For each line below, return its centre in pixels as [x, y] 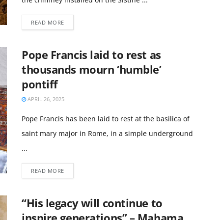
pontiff [40, 84]
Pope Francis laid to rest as [91, 55]
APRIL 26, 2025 [45, 99]
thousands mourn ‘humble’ [92, 69]
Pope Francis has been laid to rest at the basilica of [106, 119]
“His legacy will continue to [92, 203]
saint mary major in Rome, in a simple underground [107, 133]
